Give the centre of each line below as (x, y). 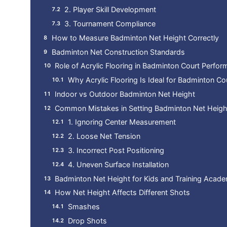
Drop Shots (88, 220)
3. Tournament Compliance (110, 24)
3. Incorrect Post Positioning (116, 150)
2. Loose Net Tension (104, 136)
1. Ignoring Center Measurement (122, 122)
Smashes (84, 207)
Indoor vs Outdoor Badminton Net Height (125, 94)
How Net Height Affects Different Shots (123, 193)
